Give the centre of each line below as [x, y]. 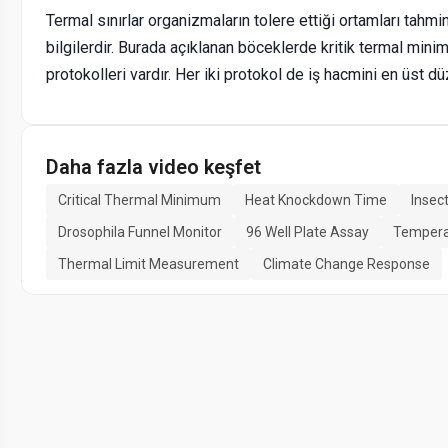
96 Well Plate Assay [307, 232]
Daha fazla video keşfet [153, 167]
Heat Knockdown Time [316, 200]
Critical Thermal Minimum [139, 200]
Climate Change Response [346, 264]
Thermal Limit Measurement [148, 264]
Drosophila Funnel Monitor [140, 232]
